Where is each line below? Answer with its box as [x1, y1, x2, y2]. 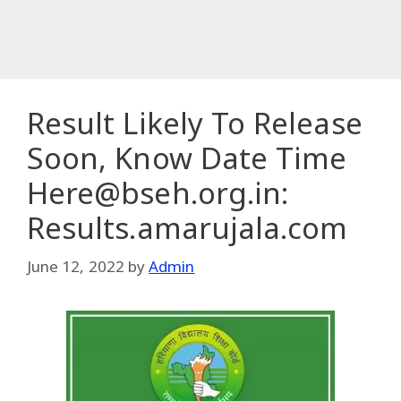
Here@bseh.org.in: [27, 173, 289, 213]
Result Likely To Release [27, 103, 363, 143]
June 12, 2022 [27, 255, 124, 277]
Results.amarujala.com [27, 208, 348, 248]
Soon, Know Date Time [27, 138, 347, 178]
